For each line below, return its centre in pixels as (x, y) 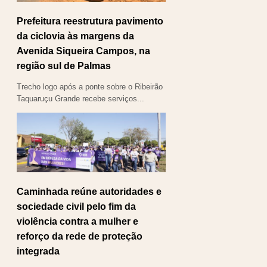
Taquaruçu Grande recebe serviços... (80, 98)
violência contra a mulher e (77, 221)
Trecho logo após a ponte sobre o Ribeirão (90, 86)
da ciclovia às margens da (75, 36)
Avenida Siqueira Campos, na (83, 51)
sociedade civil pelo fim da (76, 206)
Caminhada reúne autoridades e (89, 191)
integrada (38, 251)
